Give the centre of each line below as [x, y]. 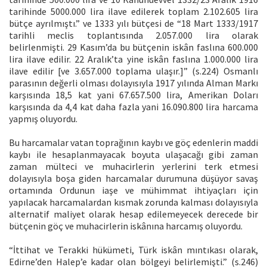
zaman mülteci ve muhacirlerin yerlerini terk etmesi [133, 166]
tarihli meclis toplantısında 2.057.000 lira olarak [133, 35]
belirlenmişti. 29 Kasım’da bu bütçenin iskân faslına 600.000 [133, 47]
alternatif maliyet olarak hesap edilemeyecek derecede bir [133, 214]
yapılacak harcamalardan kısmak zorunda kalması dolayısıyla [133, 202]
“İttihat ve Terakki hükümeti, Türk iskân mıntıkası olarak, [133, 249]
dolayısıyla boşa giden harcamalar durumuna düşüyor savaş [133, 178]
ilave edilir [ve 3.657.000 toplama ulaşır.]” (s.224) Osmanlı [133, 71]
